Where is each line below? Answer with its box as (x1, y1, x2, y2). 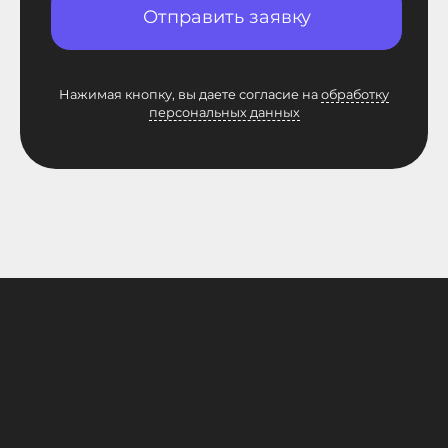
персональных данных (148, 105, 300, 121)
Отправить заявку (142, 6, 311, 29)
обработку (321, 87, 389, 103)
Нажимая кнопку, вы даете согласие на (59, 87, 321, 103)
